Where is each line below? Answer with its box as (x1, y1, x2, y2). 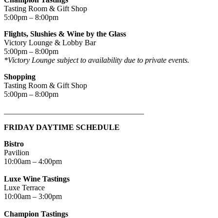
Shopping (4, 73, 36, 81)
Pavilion (4, 148, 29, 157)
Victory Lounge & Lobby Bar (4, 38, 96, 47)
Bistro (4, 140, 24, 148)
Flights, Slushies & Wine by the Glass (4, 30, 126, 38)
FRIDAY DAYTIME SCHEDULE (4, 123, 120, 132)
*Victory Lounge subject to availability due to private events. (4, 56, 189, 65)
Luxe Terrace (4, 183, 45, 192)
